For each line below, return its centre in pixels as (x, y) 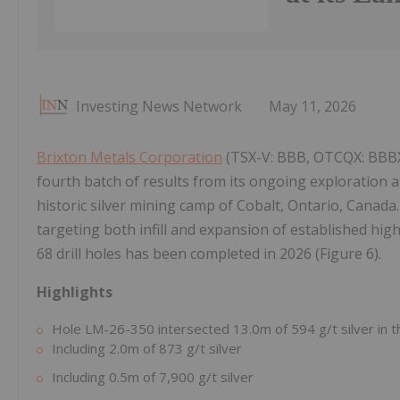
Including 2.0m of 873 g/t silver (147, 349)
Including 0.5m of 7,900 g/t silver (153, 377)
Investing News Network (159, 107)
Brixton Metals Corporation (129, 158)
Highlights (75, 292)
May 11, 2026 (312, 107)
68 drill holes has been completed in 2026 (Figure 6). (209, 254)
